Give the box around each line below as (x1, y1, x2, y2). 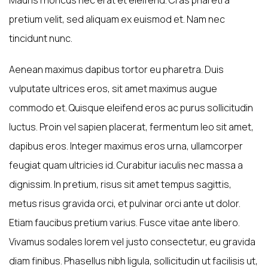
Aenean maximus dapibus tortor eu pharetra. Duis (9, 62, 224, 76)
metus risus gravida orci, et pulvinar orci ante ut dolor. (9, 196, 240, 210)
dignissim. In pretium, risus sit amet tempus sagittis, (9, 177, 232, 191)
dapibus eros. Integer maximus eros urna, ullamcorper (9, 139, 243, 153)
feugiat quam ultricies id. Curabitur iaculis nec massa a (9, 158, 243, 172)
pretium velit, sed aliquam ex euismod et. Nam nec (9, 12, 225, 26)
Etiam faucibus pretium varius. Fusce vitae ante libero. (9, 215, 240, 229)
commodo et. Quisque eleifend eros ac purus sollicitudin (9, 100, 253, 114)
